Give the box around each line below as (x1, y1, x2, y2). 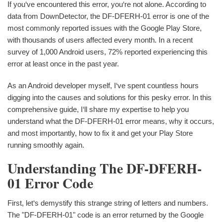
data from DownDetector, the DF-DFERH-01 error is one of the (7, 12, 209, 20)
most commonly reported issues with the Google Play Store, (7, 24, 202, 32)
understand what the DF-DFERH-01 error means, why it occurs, (7, 117, 214, 125)
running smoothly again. (7, 141, 84, 149)
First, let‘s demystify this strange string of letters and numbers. (7, 198, 208, 207)
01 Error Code (7, 173, 93, 193)
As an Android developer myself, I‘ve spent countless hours (7, 81, 199, 90)
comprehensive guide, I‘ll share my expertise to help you (7, 105, 189, 113)
